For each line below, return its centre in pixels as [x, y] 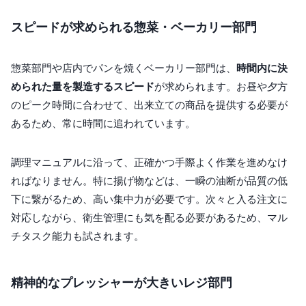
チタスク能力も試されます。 [78, 236]
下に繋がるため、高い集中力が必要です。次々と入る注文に [149, 199]
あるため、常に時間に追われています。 [103, 124]
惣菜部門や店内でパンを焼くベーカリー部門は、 [124, 68]
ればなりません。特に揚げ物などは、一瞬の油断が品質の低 [149, 181]
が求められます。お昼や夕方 [221, 87]
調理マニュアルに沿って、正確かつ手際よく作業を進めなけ [149, 163]
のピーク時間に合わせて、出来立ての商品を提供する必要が [149, 105]
